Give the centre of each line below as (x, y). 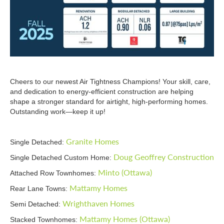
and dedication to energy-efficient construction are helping (102, 91)
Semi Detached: (36, 204)
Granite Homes (92, 141)
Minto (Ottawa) (125, 172)
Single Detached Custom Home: (62, 157)
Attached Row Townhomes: (54, 173)
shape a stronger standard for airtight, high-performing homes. (109, 101)
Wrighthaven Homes (98, 203)
